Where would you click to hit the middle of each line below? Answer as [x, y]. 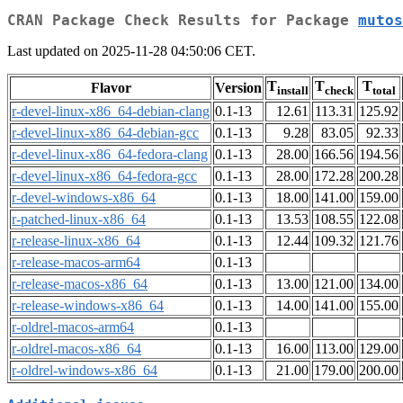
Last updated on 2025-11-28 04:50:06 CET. [131, 51]
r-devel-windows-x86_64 [84, 198]
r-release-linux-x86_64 [76, 241]
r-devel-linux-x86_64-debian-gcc [105, 133]
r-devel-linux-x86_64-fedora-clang [110, 155]
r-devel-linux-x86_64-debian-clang [111, 112]
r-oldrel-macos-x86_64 [76, 349]
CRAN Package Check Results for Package [183, 21]
